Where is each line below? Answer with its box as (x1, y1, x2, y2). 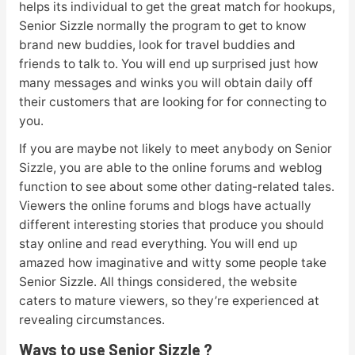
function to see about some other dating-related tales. (18, 179, 334, 195)
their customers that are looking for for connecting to (18, 94, 326, 110)
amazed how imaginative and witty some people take (18, 255, 326, 271)
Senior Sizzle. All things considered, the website (18, 274, 297, 290)
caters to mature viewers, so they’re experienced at (18, 293, 319, 309)
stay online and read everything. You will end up (18, 236, 297, 252)
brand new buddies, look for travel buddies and (18, 37, 296, 53)
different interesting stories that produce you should (18, 217, 324, 233)
